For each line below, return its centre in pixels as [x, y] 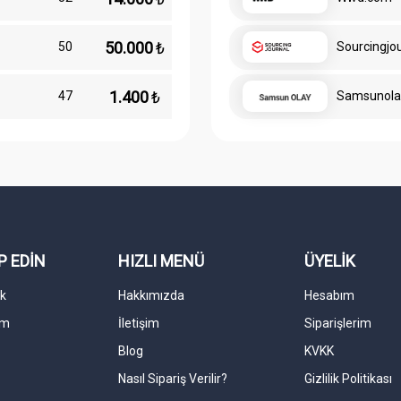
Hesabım [330, 296]
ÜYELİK [330, 261]
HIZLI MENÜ [161, 261]
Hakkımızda [151, 296]
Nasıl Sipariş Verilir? [172, 379]
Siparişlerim [338, 324]
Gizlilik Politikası [349, 379]
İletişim [138, 324]
